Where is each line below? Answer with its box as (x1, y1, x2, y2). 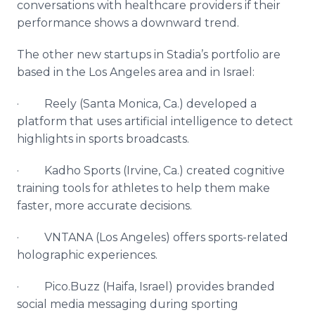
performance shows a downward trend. (17, 16, 239, 30)
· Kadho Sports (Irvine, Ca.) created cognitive (17, 164, 285, 177)
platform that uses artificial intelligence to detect (17, 115, 293, 128)
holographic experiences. (17, 248, 157, 262)
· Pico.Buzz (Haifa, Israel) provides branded (17, 280, 275, 293)
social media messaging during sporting (17, 297, 238, 311)
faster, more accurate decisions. (17, 199, 192, 212)
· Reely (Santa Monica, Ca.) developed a (17, 97, 257, 110)
